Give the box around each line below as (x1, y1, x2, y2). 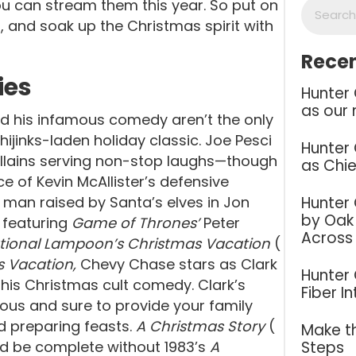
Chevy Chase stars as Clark (80, 254, 277, 274)
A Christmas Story (136, 316, 269, 336)
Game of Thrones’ (72, 213, 203, 233)
